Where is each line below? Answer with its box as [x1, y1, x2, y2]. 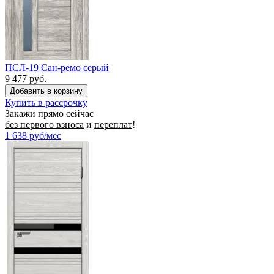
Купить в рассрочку [5, 97, 87, 108]
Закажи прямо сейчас [5, 108, 94, 119]
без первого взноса [5, 119, 84, 130]
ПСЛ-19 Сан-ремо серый [5, 62, 109, 73]
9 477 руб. [5, 73, 46, 84]
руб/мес [29, 130, 61, 141]
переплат [94, 119, 132, 130]
